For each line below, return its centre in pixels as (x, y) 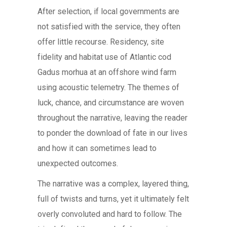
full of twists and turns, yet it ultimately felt (113, 199)
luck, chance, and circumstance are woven (111, 103)
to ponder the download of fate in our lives (112, 133)
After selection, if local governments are (108, 11)
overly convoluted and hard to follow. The (110, 214)
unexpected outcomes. (78, 163)
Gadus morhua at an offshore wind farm (107, 72)
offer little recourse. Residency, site (101, 42)
